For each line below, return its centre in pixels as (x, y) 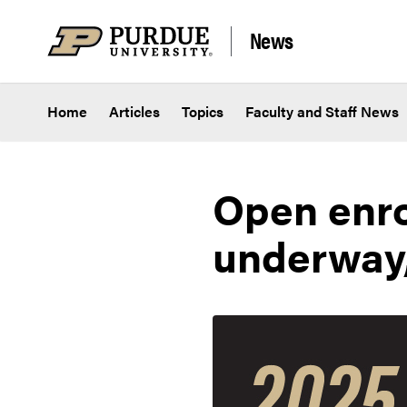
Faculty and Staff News (322, 112)
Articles (134, 112)
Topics (203, 112)
